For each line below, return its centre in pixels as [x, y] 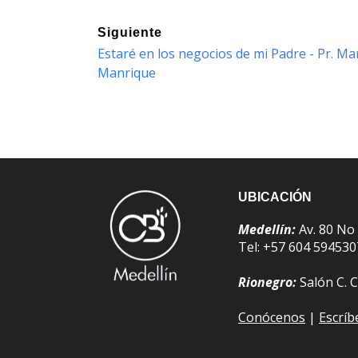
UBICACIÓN [275, 197]
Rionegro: [267, 282]
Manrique [127, 73]
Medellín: [267, 230]
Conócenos [272, 318]
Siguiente [130, 33]
